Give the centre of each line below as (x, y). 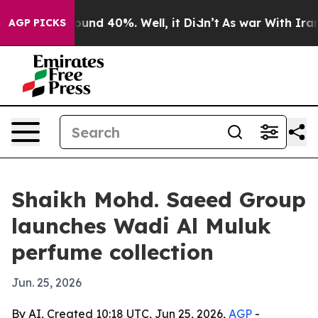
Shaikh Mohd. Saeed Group (159, 199)
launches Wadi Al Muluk (141, 226)
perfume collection (113, 252)
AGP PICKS (37, 23)
